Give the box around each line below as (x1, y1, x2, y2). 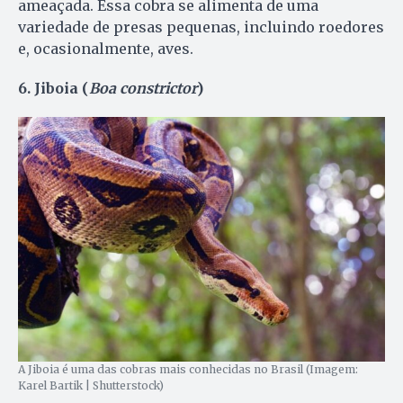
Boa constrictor (89, 78, 197, 97)
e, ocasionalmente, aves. (18, 39, 193, 58)
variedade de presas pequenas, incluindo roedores (18, 17, 384, 36)
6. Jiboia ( (18, 78, 89, 97)
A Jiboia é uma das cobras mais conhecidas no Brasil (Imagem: (18, 362, 358, 376)
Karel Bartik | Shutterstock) (18, 378, 164, 392)
